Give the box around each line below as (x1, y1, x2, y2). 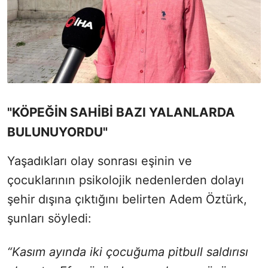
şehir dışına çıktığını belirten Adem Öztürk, (7, 191, 247, 206)
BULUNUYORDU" (7, 124, 108, 139)
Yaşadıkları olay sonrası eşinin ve (7, 153, 192, 168)
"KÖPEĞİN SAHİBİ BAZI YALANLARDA (7, 104, 235, 120)
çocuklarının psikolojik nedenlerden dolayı (7, 172, 244, 187)
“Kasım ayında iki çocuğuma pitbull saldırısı (7, 244, 248, 259)
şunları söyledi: (7, 211, 92, 226)
